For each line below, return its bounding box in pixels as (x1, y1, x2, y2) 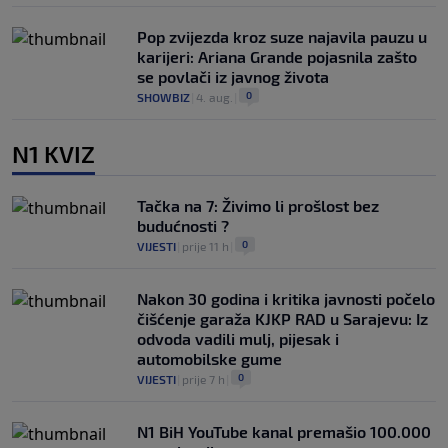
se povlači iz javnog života (137, 67, 329, 87)
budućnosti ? (137, 216, 229, 236)
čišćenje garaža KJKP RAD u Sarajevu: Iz (137, 309, 428, 329)
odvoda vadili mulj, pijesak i (137, 329, 339, 349)
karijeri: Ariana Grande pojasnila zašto (137, 47, 417, 67)
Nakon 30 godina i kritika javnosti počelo (137, 289, 435, 309)
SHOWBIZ (137, 90, 190, 105)
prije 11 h (182, 239, 229, 254)
